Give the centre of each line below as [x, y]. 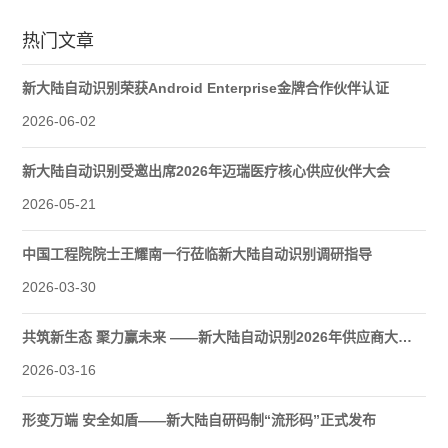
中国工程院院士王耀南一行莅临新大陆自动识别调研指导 [197, 253]
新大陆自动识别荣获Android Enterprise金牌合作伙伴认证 [206, 87]
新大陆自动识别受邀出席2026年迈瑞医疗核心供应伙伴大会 [206, 170]
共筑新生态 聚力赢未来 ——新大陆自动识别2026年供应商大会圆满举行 [405, 336]
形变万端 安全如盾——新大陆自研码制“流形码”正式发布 [199, 419]
